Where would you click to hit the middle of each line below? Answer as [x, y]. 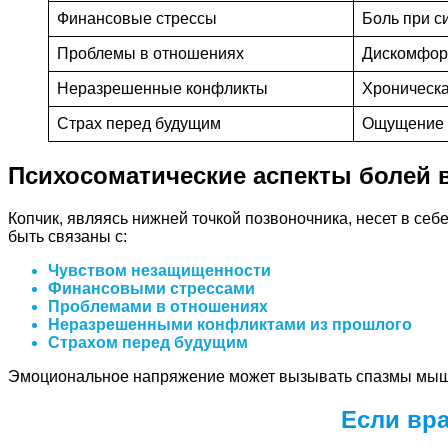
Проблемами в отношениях [158, 306]
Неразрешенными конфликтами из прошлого [230, 324]
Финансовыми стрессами [151, 288]
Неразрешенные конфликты [162, 88]
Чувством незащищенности [159, 270]
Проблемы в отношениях [150, 53]
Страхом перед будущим [148, 342]
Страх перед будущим [139, 123]
